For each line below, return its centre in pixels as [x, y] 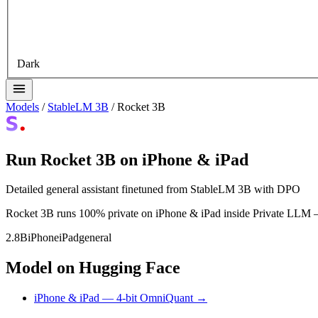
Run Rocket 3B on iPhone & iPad [127, 159]
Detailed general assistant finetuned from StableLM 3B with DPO [153, 190]
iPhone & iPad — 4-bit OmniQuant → [121, 298]
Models [22, 106]
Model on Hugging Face [93, 268]
